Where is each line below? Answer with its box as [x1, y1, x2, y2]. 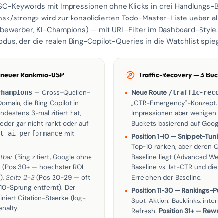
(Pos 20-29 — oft [35, 173, 90, 182]
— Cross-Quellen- [32, 89, 90, 97]
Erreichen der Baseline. [131, 173, 202, 182]
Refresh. [131, 207, 159, 215]
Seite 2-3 [6, 173, 35, 182]
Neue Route [131, 89, 168, 97]
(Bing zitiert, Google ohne [13, 153, 92, 161]
